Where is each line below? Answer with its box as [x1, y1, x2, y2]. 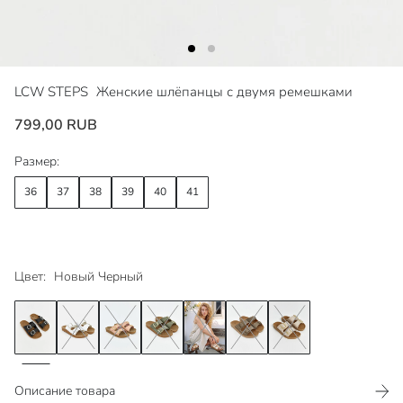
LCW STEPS [14, 82, 92, 101]
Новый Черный [54, 267, 143, 285]
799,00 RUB [14, 114, 97, 135]
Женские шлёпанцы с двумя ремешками [96, 82, 353, 101]
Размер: [14, 152, 59, 170]
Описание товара [14, 381, 115, 399]
